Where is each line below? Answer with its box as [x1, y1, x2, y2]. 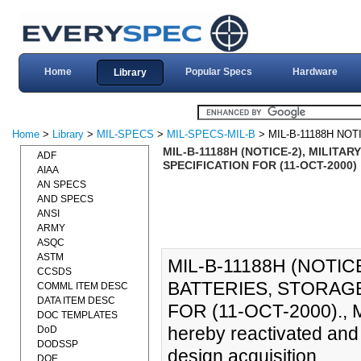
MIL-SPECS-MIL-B [167, 128, 255, 140]
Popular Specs [185, 66, 252, 77]
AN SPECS [37, 179, 86, 190]
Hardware [292, 66, 338, 77]
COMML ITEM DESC [37, 280, 128, 292]
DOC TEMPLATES [37, 309, 118, 321]
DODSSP [37, 338, 78, 350]
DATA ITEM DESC [37, 295, 115, 306]
